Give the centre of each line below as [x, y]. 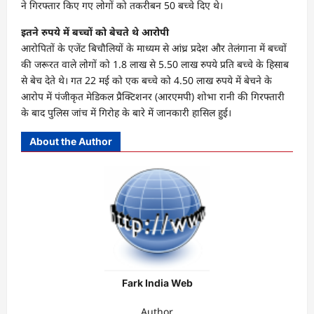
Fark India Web [157, 283]
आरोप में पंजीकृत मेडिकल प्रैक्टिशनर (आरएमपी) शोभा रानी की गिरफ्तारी [153, 97]
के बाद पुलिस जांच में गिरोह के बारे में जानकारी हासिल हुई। [126, 113]
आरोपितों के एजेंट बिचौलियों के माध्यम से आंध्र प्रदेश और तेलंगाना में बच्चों [154, 48]
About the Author [71, 142]
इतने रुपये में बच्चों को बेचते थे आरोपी [95, 32]
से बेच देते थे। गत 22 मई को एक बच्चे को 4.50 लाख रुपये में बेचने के [146, 81]
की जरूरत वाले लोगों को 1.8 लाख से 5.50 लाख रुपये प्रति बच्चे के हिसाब [155, 64]
